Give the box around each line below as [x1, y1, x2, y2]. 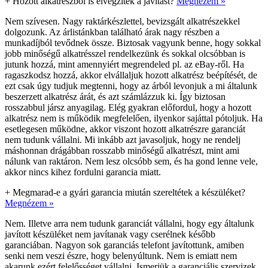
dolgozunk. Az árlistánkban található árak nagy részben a [5, 26, 220, 37]
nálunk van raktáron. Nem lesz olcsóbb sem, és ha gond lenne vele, [5, 156, 258, 166]
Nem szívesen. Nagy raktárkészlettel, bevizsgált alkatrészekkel [5, 16, 240, 26]
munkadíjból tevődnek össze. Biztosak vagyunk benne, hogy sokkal [5, 37, 261, 48]
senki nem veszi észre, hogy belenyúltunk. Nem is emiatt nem [5, 250, 237, 261]
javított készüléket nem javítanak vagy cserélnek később [5, 229, 215, 239]
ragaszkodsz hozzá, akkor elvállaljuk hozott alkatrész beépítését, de [5, 69, 257, 80]
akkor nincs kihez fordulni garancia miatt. [5, 166, 161, 177]
